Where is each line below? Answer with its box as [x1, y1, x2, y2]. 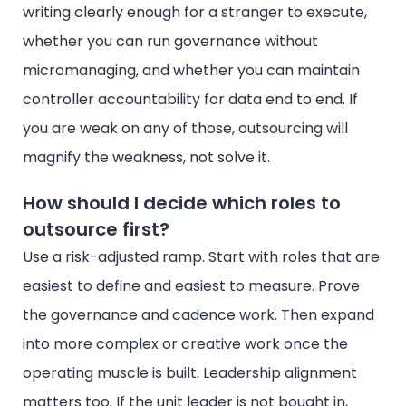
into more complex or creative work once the [23, 333, 348, 354]
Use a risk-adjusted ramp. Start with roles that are [23, 246, 380, 267]
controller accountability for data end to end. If [23, 88, 358, 110]
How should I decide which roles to [23, 189, 341, 216]
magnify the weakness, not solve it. [23, 146, 270, 168]
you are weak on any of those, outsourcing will [23, 117, 348, 139]
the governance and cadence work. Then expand [23, 304, 374, 325]
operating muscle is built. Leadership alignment [23, 362, 357, 383]
